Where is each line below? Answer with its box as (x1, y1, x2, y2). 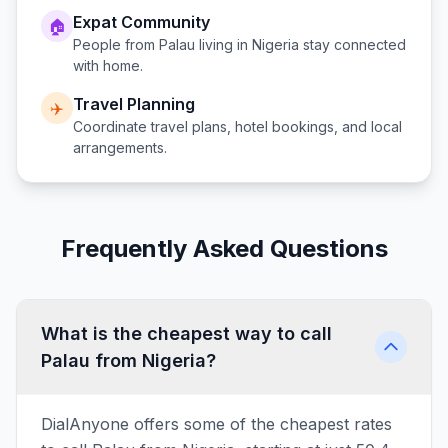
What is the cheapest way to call (41, 323, 332, 344)
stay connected (299, 36, 406, 53)
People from (73, 36, 159, 53)
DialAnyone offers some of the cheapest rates (41, 414, 392, 434)
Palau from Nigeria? (41, 350, 216, 371)
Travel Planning (73, 94, 195, 114)
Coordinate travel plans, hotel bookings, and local (73, 118, 402, 135)
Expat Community (73, 12, 210, 32)
